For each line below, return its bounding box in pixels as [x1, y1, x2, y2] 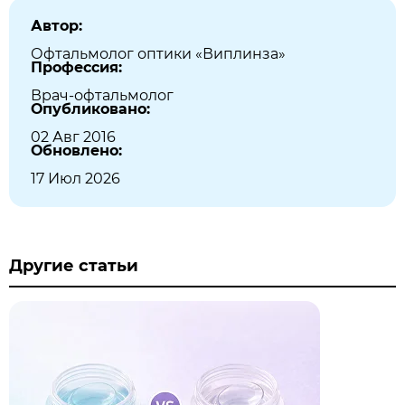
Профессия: [31, 59, 122, 76]
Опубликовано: [31, 100, 150, 118]
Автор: [31, 17, 82, 34]
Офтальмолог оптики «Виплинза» [31, 45, 286, 62]
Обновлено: [31, 142, 122, 159]
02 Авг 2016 [31, 128, 116, 146]
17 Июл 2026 [31, 170, 120, 187]
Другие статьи [9, 255, 138, 276]
